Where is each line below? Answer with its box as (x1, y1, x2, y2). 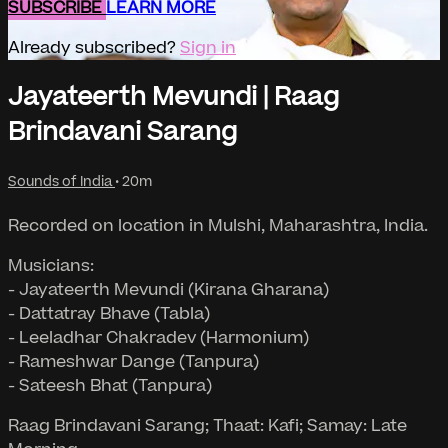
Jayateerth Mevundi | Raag (8, 79, 339, 115)
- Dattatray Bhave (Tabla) (8, 301, 210, 326)
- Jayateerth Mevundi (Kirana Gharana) (8, 277, 329, 302)
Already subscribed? (8, 35, 180, 60)
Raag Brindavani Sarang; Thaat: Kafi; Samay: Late (8, 413, 407, 438)
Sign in (180, 35, 236, 60)
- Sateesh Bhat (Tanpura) (8, 373, 212, 398)
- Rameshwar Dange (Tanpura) (8, 349, 259, 374)
